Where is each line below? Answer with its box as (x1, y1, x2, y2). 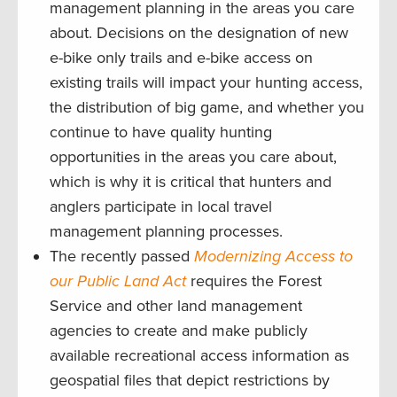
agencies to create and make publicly (50, 321, 307, 341)
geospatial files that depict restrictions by (50, 370, 330, 391)
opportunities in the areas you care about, (50, 147, 337, 167)
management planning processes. (50, 222, 283, 242)
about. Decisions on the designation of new (50, 23, 348, 43)
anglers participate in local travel (50, 197, 272, 217)
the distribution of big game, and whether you (50, 97, 364, 118)
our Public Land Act (50, 271, 186, 292)
